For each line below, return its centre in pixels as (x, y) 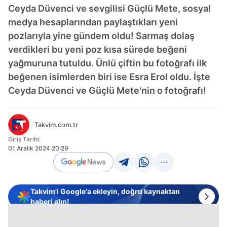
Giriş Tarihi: (24, 139)
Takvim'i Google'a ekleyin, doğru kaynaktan (105, 191)
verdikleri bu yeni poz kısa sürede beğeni (98, 49)
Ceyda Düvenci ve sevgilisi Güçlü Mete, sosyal (109, 8)
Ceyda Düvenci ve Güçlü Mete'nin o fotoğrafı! (107, 90)
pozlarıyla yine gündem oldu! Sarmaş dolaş (101, 36)
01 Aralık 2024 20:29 (38, 148)
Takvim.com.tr (56, 125)
